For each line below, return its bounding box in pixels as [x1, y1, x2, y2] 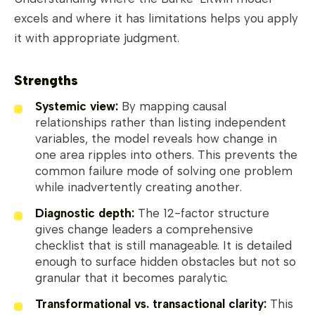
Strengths [14, 72, 78, 89]
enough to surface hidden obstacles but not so [35, 255, 296, 269]
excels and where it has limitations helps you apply [14, 11, 298, 26]
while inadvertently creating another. [35, 180, 242, 195]
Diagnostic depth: [35, 206, 134, 221]
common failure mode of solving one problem [35, 164, 292, 179]
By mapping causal [118, 99, 226, 114]
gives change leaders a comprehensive [35, 222, 253, 237]
